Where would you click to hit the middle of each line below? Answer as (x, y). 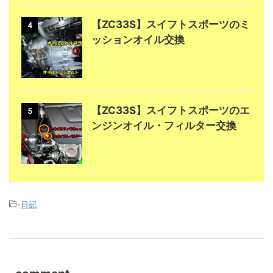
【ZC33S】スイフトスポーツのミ (171, 24)
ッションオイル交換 (138, 39)
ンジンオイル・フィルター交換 (164, 125)
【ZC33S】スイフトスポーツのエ (171, 110)
